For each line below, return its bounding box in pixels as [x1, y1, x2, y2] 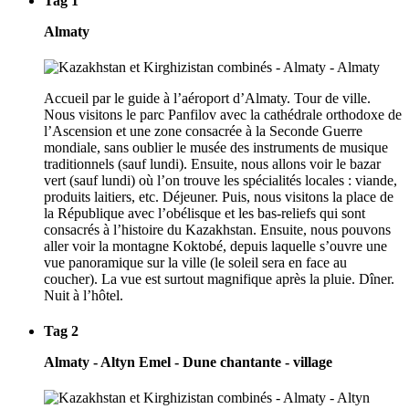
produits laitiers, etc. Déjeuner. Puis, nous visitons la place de [44, 188, 393, 204]
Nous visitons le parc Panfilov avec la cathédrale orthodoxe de [44, 106, 402, 122]
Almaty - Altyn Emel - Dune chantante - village [44, 354, 332, 371]
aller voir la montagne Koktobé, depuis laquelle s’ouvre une [44, 237, 387, 254]
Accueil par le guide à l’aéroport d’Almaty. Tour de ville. [44, 89, 371, 106]
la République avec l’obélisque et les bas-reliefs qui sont [44, 204, 365, 221]
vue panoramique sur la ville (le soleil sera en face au [44, 254, 347, 270]
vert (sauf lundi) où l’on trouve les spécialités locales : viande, [44, 172, 397, 188]
